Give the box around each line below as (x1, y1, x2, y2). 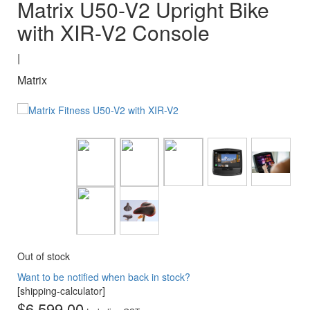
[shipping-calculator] (17, 284, 105, 298)
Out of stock (17, 249, 70, 264)
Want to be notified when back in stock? (17, 270, 190, 284)
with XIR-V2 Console (17, 17, 210, 47)
